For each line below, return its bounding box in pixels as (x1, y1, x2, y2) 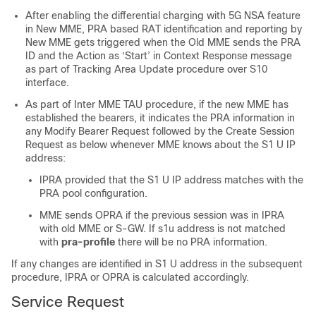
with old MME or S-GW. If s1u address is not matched (39, 223, 286, 235)
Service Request (11, 293, 124, 310)
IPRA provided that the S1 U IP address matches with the (39, 174, 303, 186)
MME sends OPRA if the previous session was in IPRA (39, 209, 284, 221)
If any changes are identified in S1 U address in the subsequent (11, 258, 303, 270)
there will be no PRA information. (118, 236, 267, 248)
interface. (25, 77, 69, 89)
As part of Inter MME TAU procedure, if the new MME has (25, 99, 288, 111)
